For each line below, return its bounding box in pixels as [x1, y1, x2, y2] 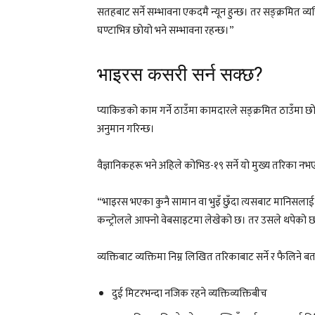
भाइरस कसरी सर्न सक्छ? [97, 63, 263, 86]
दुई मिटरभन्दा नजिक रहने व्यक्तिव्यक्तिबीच [112, 284, 267, 302]
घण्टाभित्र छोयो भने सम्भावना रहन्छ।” [97, 21, 234, 39]
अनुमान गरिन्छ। [97, 120, 155, 138]
